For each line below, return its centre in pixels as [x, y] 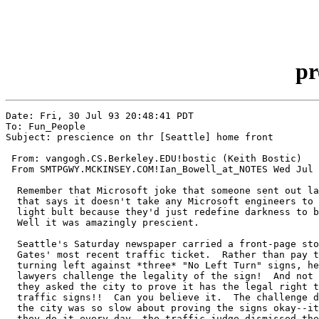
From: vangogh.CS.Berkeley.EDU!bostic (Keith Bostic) [154, 159]
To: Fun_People [46, 127]
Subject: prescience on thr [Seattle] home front [140, 137]
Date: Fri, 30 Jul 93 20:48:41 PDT [100, 116]
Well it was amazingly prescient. [103, 223]
